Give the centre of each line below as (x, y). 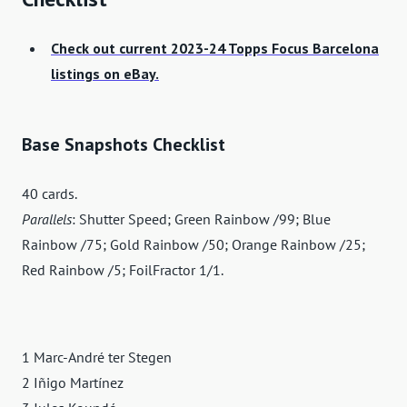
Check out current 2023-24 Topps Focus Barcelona (215, 49)
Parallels (47, 219)
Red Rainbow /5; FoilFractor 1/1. (123, 270)
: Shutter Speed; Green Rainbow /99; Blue (201, 219)
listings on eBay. (105, 74)
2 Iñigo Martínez (73, 383)
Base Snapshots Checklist (124, 145)
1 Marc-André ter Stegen (97, 357)
